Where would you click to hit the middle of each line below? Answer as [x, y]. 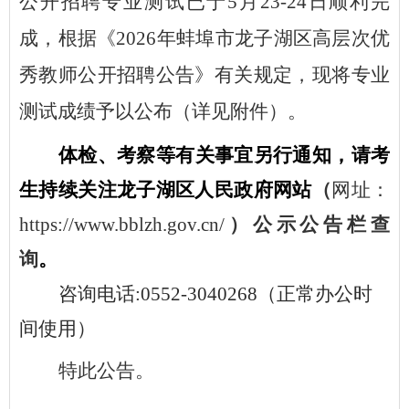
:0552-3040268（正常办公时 [253, 294]
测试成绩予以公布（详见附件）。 [163, 112]
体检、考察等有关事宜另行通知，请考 [224, 156]
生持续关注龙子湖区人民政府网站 [166, 190]
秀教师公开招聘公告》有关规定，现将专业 [204, 75]
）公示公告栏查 [307, 225]
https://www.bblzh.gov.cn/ [122, 225]
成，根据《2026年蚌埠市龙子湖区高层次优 [204, 39]
